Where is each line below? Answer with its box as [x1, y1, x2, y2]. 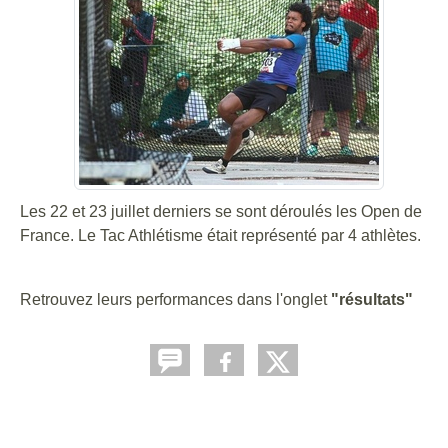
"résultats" [331, 291, 413, 308]
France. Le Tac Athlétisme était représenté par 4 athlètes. [20, 227, 425, 244]
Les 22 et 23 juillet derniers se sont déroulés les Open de [20, 203, 422, 220]
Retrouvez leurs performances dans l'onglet [20, 291, 331, 308]
